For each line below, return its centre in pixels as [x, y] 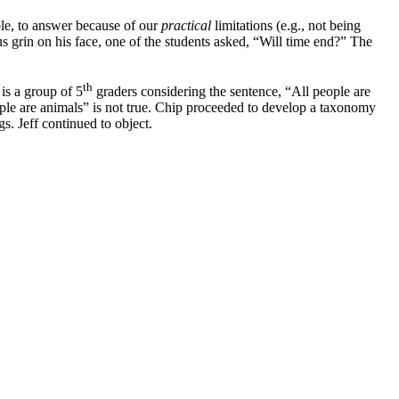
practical [186, 25]
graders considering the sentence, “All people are [232, 92]
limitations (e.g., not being [286, 25]
